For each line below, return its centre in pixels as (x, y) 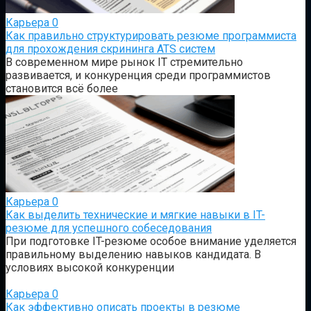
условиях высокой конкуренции (90, 267)
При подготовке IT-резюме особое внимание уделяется (151, 241)
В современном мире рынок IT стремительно (124, 62)
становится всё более (62, 88)
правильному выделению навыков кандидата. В (133, 254)
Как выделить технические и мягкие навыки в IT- (135, 215)
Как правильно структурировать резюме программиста (151, 35)
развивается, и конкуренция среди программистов (138, 75)
